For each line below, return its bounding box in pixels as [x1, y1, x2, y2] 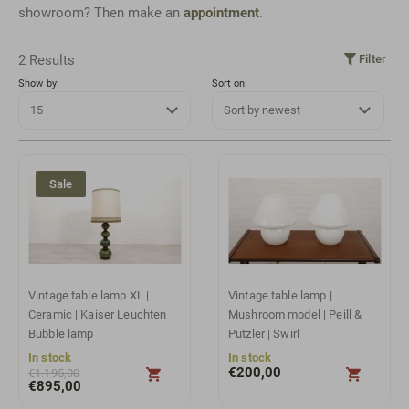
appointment [184, 5, 259, 21]
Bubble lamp [28, 326, 94, 341]
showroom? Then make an [18, 5, 184, 21]
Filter [356, 51, 386, 66]
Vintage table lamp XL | [28, 288, 150, 302]
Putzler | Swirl [228, 326, 299, 341]
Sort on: [211, 77, 248, 89]
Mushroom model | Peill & [228, 307, 362, 321]
